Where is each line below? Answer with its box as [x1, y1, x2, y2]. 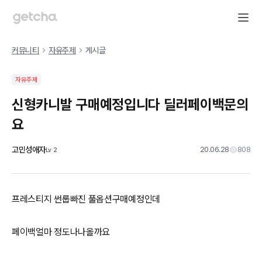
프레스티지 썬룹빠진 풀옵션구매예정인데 [12, 194, 160, 205]
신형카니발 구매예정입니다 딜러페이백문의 [12, 96, 249, 113]
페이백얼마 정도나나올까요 [12, 226, 111, 237]
